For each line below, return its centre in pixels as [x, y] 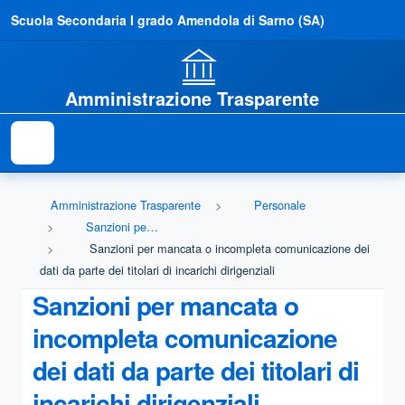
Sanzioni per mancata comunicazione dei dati [152, 226]
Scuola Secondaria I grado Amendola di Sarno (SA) [168, 20]
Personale [280, 205]
